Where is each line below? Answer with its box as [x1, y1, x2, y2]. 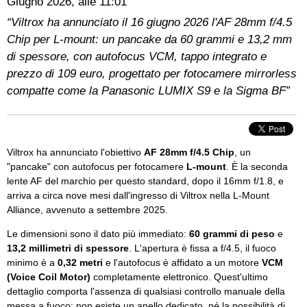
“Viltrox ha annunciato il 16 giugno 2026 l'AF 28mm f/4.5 [7, 16, 292, 29]
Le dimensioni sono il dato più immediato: [7, 228, 189, 239]
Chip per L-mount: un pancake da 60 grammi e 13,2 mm [7, 33, 292, 46]
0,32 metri [58, 257, 103, 268]
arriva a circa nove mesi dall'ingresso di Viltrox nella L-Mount [7, 190, 269, 201]
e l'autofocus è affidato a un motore [103, 257, 262, 268]
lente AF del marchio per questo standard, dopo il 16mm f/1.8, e [7, 175, 284, 186]
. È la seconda [226, 161, 288, 172]
